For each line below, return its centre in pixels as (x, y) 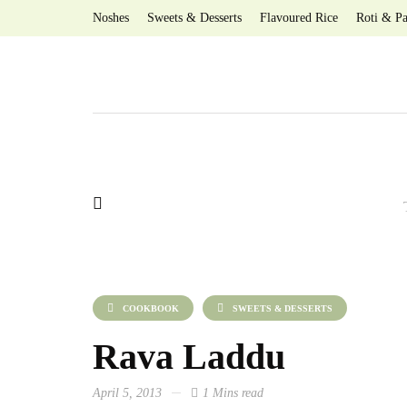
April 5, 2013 (127, 393)
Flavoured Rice (299, 18)
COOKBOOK (151, 308)
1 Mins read (233, 393)
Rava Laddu (189, 357)
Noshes (111, 18)
